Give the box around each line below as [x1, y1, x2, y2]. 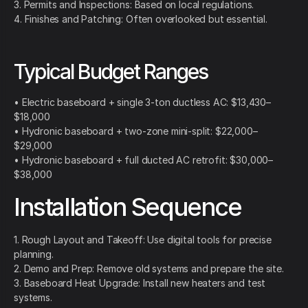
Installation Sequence [14, 192, 241, 223]
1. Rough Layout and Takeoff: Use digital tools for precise [14, 234, 272, 246]
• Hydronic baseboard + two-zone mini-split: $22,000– [14, 125, 258, 137]
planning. [14, 248, 54, 261]
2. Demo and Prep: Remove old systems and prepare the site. [14, 263, 284, 275]
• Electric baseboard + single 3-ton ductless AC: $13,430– [14, 96, 271, 109]
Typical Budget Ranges [14, 59, 208, 85]
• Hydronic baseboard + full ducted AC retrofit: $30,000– [14, 154, 274, 166]
